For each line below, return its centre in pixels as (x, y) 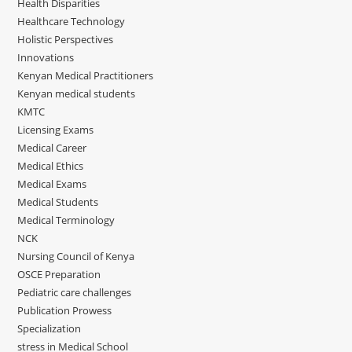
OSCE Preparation (59, 274)
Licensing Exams (56, 129)
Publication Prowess (65, 310)
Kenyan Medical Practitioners (86, 75)
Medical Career (52, 147)
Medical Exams (52, 183)
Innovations (46, 57)
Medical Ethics (51, 165)
